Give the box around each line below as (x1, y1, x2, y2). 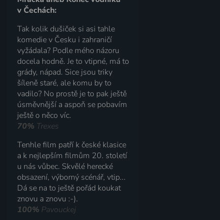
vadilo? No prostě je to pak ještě (17, 88, 127, 99)
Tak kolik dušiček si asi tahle (17, 23, 115, 34)
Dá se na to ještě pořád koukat (17, 182, 121, 193)
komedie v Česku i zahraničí (17, 34, 112, 45)
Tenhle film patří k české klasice (17, 139, 127, 150)
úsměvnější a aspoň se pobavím (17, 99, 128, 110)
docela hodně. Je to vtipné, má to (17, 55, 130, 67)
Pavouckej (39, 204, 77, 215)
